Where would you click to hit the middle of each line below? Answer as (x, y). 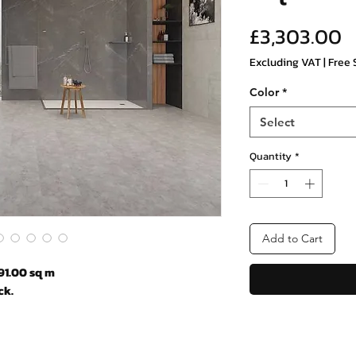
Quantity (271, 157)
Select (277, 122)
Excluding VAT (285, 63)
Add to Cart (292, 238)
